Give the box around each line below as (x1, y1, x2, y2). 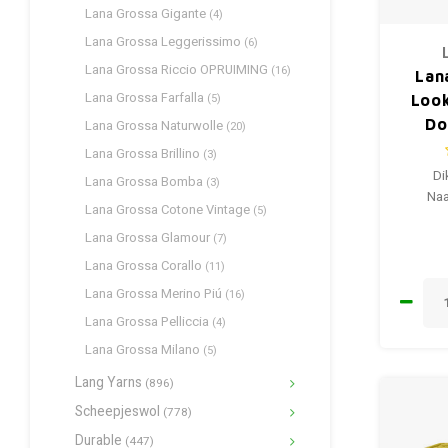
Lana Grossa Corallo (85, 256, 205, 275)
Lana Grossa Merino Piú (85, 284, 225, 303)
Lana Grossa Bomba (85, 172, 206, 191)
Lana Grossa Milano (85, 340, 203, 359)
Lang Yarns (75, 373, 145, 393)
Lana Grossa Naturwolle (85, 116, 226, 135)
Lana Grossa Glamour (85, 228, 213, 247)
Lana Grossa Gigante (85, 4, 209, 23)
